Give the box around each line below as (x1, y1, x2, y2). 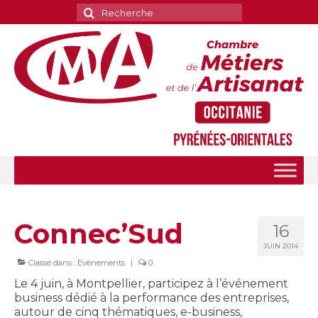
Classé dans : (26, 258, 77, 268)
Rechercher (75, 3, 147, 16)
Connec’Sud (14, 217, 183, 251)
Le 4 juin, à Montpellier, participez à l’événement (14, 277, 288, 291)
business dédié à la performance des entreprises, (14, 291, 289, 305)
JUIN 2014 (263, 241, 298, 251)
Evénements (77, 258, 125, 268)
